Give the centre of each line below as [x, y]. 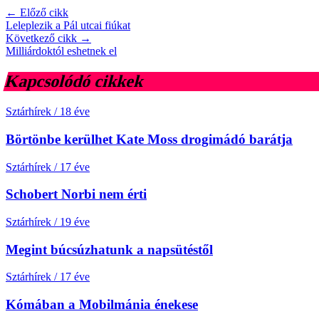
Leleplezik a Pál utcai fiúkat [68, 26]
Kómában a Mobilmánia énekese [102, 305]
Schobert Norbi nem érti [76, 194]
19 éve [75, 222]
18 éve [75, 112]
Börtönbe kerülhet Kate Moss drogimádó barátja [149, 139]
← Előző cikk [37, 13]
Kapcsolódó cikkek [75, 82]
